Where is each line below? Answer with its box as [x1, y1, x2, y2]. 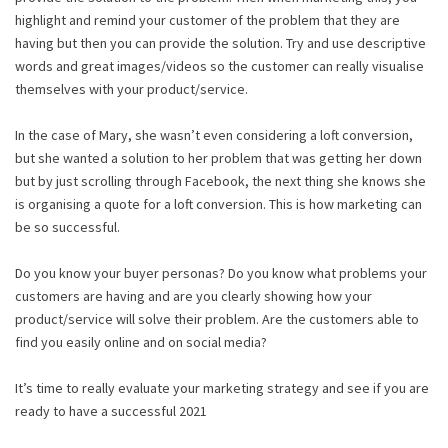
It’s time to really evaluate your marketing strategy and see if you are [15, 378, 429, 397]
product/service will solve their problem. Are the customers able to [15, 309, 419, 328]
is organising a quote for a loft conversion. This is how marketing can [15, 194, 422, 213]
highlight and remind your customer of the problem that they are [15, 10, 400, 29]
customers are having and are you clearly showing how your [15, 286, 372, 305]
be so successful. [15, 217, 120, 236]
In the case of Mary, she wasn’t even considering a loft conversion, [15, 125, 413, 144]
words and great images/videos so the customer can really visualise [15, 56, 424, 75]
